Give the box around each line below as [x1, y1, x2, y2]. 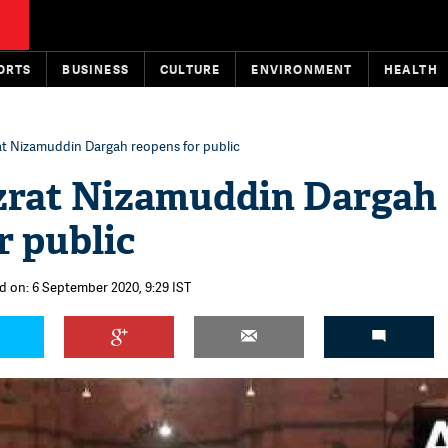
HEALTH [383, 61, 438, 78]
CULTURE [160, 61, 221, 78]
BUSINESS [62, 61, 130, 78]
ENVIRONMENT [251, 61, 353, 78]
